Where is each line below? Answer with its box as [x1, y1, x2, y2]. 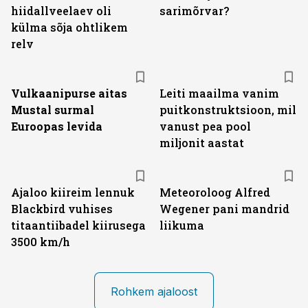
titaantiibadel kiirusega [11, 218, 146, 232]
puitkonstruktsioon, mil [159, 102, 296, 117]
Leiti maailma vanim [159, 86, 279, 100]
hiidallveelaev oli [11, 3, 111, 18]
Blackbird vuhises [11, 201, 113, 216]
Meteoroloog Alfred [159, 185, 270, 199]
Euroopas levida [11, 119, 102, 133]
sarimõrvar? [159, 3, 229, 18]
